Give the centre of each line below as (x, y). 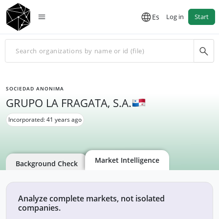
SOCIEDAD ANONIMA (35, 88)
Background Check (47, 164)
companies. (39, 208)
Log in (175, 17)
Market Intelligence (127, 160)
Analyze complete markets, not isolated (91, 198)
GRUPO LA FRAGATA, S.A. (69, 103)
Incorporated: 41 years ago (45, 120)
